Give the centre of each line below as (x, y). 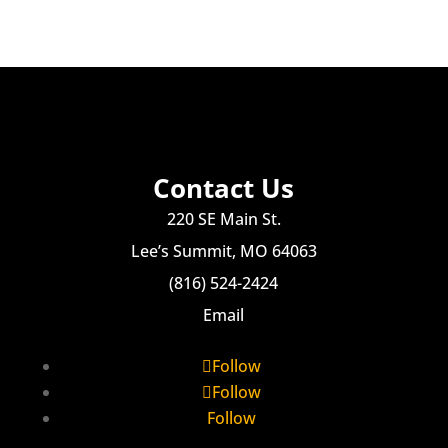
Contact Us (224, 187)
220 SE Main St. (223, 218)
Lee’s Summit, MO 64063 (223, 250)
